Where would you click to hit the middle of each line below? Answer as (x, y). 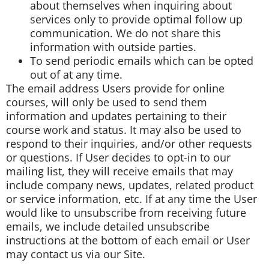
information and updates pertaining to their (116, 116)
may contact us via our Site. (76, 254)
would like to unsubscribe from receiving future (126, 212)
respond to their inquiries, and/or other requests (129, 143)
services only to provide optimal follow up (136, 19)
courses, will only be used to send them (107, 102)
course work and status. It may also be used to (124, 129)
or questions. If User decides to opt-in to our (118, 157)
